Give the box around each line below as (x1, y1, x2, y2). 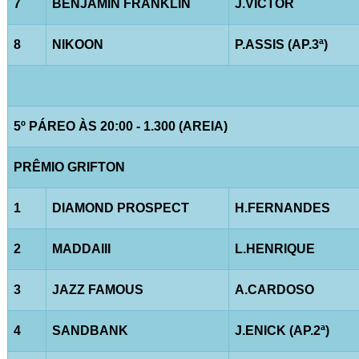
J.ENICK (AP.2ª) (234, 323, 329, 337)
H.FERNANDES (234, 200, 330, 215)
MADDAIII (51, 241, 111, 256)
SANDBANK (51, 323, 128, 337)
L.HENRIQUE (234, 241, 315, 256)
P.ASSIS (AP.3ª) (234, 37, 328, 51)
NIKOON (51, 37, 103, 51)
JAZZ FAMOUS (51, 282, 143, 296)
